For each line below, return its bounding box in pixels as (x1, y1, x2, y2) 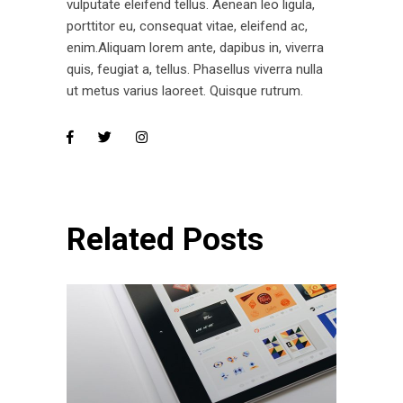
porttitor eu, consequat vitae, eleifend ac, (67, 17, 308, 34)
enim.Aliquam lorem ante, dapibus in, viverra (67, 39, 324, 56)
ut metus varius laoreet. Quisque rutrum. (67, 82, 303, 99)
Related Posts (67, 220, 264, 258)
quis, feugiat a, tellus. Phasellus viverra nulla (67, 60, 323, 77)
